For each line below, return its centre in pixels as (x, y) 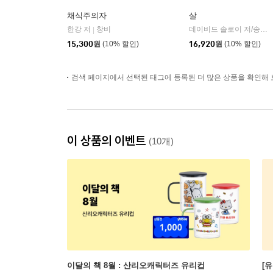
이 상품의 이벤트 (108, 140)
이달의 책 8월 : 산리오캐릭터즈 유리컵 (136, 265)
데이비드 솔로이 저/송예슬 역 (264, 29)
